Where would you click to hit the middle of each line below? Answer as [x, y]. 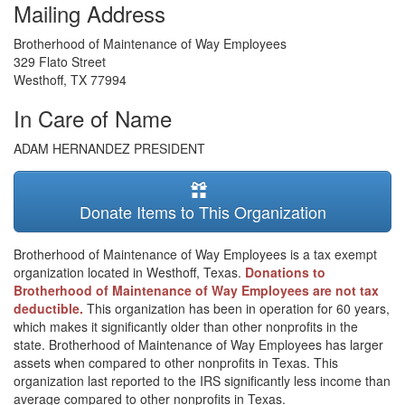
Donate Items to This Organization [202, 212]
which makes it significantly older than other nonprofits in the [186, 326]
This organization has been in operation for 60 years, [238, 308]
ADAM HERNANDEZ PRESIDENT [109, 148]
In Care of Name [93, 118]
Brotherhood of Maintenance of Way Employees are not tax [196, 290]
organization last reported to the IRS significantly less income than [202, 381]
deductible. [50, 308]
